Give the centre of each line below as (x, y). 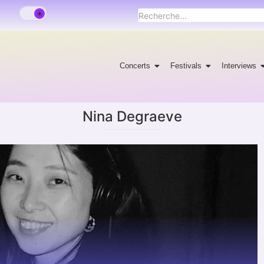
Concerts (135, 65)
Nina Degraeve (132, 116)
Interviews (239, 65)
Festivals (186, 65)
